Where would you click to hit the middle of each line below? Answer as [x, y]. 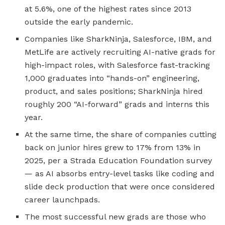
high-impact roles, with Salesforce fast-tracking [118, 65]
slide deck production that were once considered [120, 186]
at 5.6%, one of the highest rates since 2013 [108, 9]
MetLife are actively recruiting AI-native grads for [120, 52]
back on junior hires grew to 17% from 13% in [113, 147]
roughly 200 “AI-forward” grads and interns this [117, 104]
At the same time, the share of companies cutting [121, 134]
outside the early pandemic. [79, 22]
